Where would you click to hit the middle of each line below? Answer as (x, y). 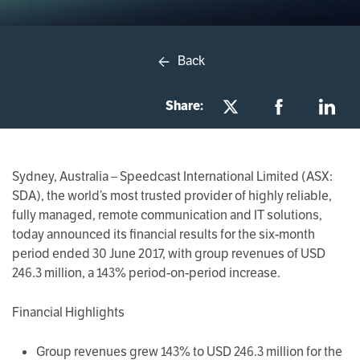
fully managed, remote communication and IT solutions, (167, 215)
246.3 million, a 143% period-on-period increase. (146, 273)
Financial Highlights (68, 312)
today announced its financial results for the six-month (164, 234)
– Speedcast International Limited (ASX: (221, 176)
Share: (184, 106)
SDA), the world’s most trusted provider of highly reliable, (172, 196)
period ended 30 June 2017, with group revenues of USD (169, 254)
